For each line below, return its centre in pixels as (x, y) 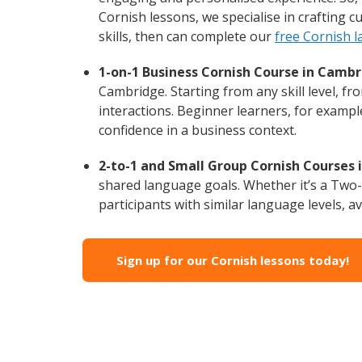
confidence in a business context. (198, 130)
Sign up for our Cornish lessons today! (233, 260)
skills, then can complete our (187, 36)
